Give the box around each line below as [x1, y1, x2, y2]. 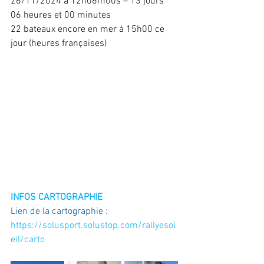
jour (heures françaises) [11, 38, 107, 49]
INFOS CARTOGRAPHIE [11, 192, 103, 204]
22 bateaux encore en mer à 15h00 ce [11, 24, 167, 35]
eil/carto [11, 234, 45, 246]
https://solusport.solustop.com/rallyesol [11, 220, 176, 232]
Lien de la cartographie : [11, 206, 110, 218]
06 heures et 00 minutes [11, 9, 111, 21]
